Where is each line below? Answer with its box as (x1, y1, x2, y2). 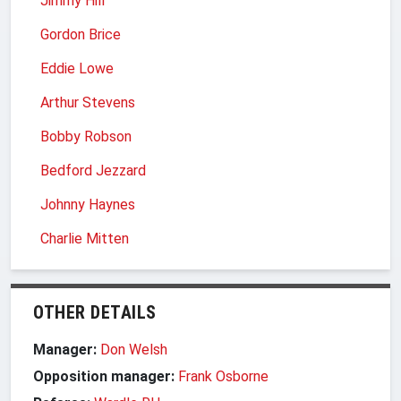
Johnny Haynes (40, 195, 135, 213)
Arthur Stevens (40, 93, 135, 111)
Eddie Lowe (40, 59, 114, 77)
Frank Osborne (178, 367, 269, 385)
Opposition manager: (33, 367, 178, 385)
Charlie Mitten (40, 229, 129, 247)
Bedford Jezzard (40, 161, 146, 179)
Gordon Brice (40, 25, 121, 43)
